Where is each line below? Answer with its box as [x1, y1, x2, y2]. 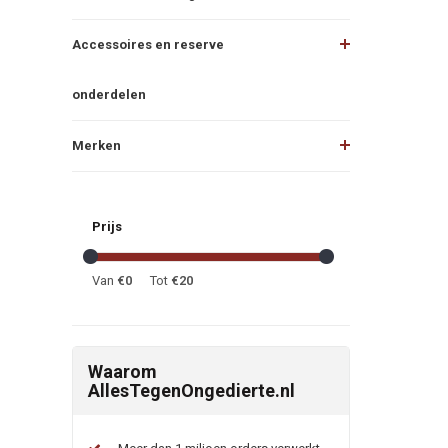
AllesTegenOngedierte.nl [88, 379, 295, 401]
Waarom [88, 360, 157, 382]
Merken [72, 137, 121, 153]
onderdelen [72, 86, 146, 102]
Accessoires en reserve [72, 36, 224, 52]
